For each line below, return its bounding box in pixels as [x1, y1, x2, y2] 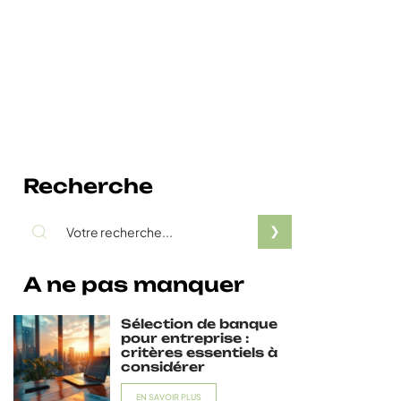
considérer [120, 359, 205, 374]
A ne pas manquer [23, 272, 244, 296]
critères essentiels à [120, 345, 277, 360]
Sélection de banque [120, 316, 277, 331]
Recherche [23, 174, 153, 198]
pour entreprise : [120, 330, 249, 346]
